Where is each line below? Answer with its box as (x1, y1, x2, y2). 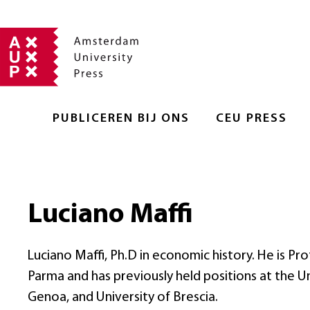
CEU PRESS (216, 111, 287, 125)
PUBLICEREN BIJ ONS (53, 111, 190, 125)
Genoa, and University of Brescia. (28, 290, 218, 304)
